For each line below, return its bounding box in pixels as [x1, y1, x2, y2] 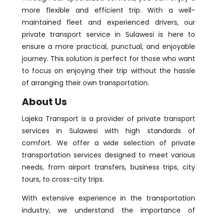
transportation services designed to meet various [21, 150, 196, 160]
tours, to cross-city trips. [21, 174, 104, 185]
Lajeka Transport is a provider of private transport [21, 114, 196, 124]
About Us [21, 95, 67, 109]
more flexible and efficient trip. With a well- [21, 5, 196, 15]
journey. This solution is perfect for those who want [21, 54, 196, 64]
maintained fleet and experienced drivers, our [21, 17, 196, 28]
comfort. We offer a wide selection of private [21, 138, 196, 148]
